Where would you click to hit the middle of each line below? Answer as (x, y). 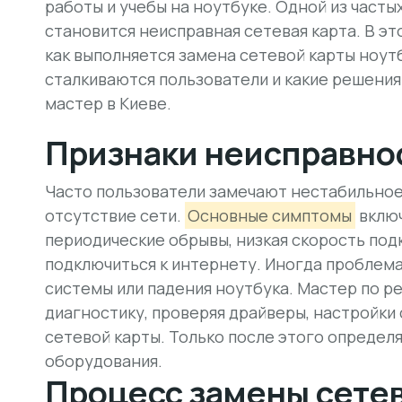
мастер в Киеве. (108, 103)
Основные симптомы (270, 215)
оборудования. (104, 361)
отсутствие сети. (115, 215)
